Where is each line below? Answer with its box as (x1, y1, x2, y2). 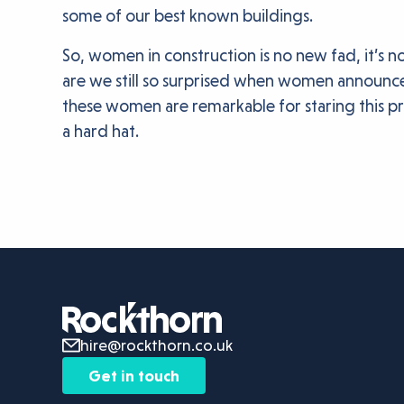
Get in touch (87, 366, 179, 385)
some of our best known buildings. (61, 5, 313, 25)
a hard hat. (61, 121, 142, 141)
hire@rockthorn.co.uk (79, 335, 233, 354)
